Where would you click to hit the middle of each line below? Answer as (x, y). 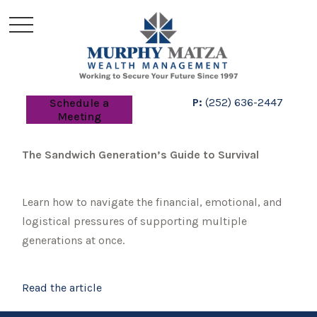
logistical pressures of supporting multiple (135, 221)
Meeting (79, 116)
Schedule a (79, 103)
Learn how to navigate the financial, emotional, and (152, 202)
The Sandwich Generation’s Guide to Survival (141, 155)
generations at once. (74, 240)
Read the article (62, 288)
